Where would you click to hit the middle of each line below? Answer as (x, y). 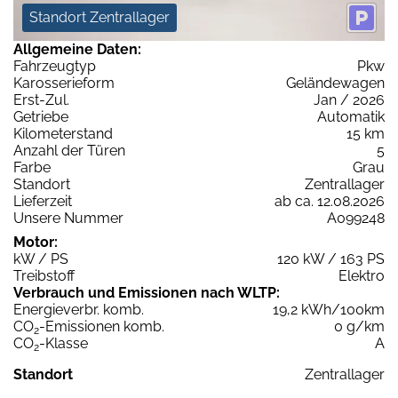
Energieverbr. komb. (79, 310)
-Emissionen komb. (102, 327)
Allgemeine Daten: (77, 50)
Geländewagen (335, 84)
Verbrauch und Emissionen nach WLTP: (147, 293)
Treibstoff (44, 276)
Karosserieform (64, 84)
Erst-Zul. (41, 100)
